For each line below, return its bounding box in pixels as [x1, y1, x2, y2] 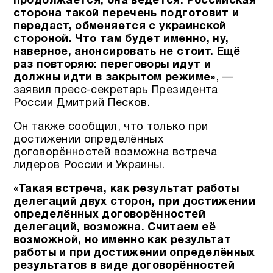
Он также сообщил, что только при [13, 121, 208, 132]
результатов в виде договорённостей [13, 261, 235, 272]
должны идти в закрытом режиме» [13, 72, 216, 83]
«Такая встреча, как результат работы [13, 184, 239, 195]
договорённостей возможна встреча [13, 147, 218, 158]
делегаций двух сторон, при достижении [13, 197, 256, 208]
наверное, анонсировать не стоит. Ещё [13, 46, 241, 57]
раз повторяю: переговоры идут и [13, 59, 211, 70]
